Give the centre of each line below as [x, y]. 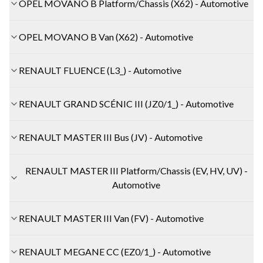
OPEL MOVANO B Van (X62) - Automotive [106, 36]
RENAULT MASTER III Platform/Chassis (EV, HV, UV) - [136, 170]
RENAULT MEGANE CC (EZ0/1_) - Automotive [115, 251]
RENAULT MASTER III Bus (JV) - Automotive [111, 137]
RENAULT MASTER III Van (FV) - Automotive [111, 218]
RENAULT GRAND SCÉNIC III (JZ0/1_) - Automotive [126, 103]
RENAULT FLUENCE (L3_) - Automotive [100, 70]
